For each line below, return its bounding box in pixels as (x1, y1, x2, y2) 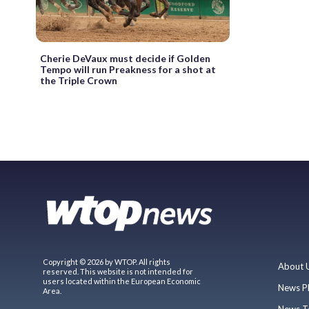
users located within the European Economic (43, 276, 201, 286)
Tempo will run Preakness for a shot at (40, 63, 216, 75)
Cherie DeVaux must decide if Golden (40, 52, 210, 64)
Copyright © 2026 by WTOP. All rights (43, 257, 170, 266)
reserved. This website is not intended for (43, 266, 193, 276)
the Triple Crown (40, 74, 117, 86)
